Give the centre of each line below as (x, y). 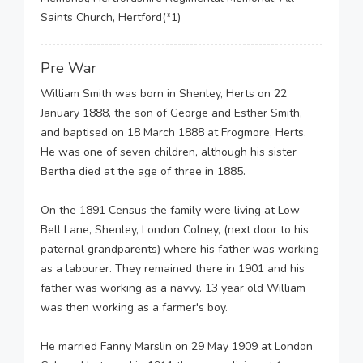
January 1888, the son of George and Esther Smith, (171, 113)
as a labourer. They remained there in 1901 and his (173, 269)
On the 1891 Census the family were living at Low (170, 210)
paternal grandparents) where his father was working (180, 249)
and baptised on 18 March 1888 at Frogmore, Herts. (173, 132)
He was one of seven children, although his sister (169, 152)
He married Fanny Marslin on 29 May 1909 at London (177, 346)
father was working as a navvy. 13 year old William (173, 288)
